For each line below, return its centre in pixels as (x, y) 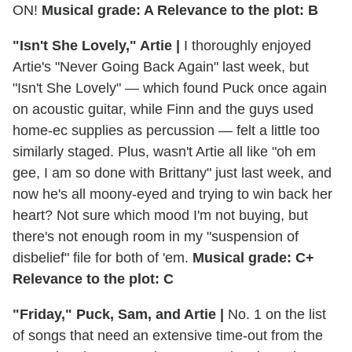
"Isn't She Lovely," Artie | (96, 45)
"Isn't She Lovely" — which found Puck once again (170, 88)
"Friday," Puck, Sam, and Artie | (118, 314)
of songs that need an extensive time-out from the (168, 335)
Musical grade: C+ (253, 257)
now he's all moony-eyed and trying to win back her (172, 194)
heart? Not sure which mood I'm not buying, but (160, 215)
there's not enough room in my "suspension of (156, 236)
